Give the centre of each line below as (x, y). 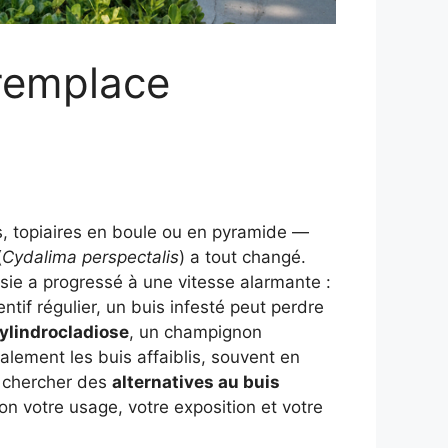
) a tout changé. (242, 257)
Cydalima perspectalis (90, 257)
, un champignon (195, 332)
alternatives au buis (196, 382)
